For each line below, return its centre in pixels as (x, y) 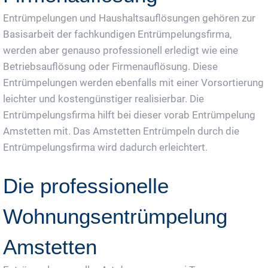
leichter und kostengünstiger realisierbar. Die (103, 99)
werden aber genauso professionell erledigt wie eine (121, 50)
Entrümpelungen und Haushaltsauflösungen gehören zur (129, 18)
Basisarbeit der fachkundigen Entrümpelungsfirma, (117, 34)
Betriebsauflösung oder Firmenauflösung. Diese (110, 66)
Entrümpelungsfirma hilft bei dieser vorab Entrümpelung (129, 115)
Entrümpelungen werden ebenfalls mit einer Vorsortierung (133, 83)
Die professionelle (86, 186)
